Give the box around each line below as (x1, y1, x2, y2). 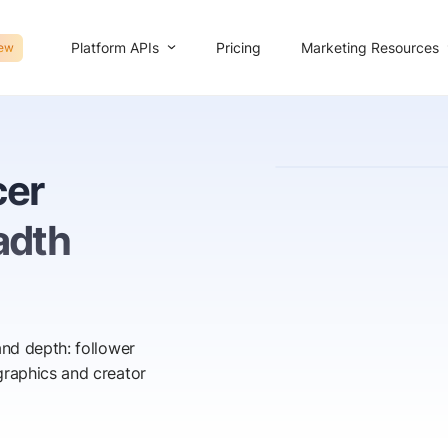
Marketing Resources (301, 38, 439, 56)
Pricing (216, 39, 261, 56)
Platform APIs (71, 38, 159, 56)
